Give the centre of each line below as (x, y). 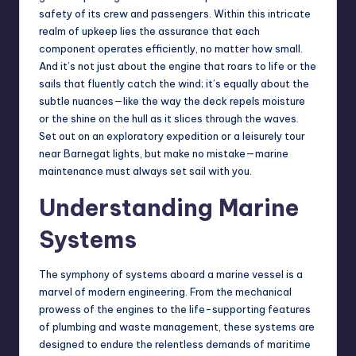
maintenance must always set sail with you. (145, 171)
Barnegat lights (102, 154)
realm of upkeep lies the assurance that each (149, 31)
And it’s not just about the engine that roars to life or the (178, 66)
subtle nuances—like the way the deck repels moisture (172, 101)
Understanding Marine (169, 208)
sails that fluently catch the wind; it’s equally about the (174, 84)
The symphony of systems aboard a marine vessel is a (171, 275)
